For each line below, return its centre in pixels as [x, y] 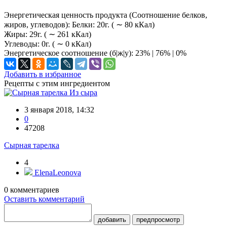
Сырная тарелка [32, 145]
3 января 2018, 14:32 [59, 110]
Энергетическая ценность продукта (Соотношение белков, [106, 15]
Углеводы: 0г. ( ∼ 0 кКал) [48, 44]
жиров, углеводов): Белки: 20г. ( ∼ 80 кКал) [79, 25]
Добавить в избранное [43, 74]
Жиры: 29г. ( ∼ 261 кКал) [48, 34]
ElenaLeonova [57, 173]
